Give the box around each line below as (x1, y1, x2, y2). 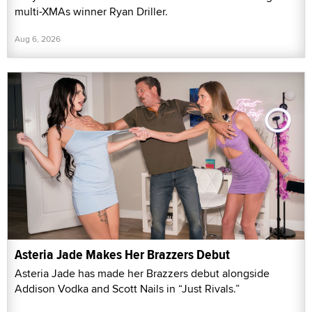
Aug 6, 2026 (15, 32, 61, 45)
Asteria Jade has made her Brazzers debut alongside (15, 265, 270, 281)
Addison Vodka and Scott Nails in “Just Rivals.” (15, 280, 240, 297)
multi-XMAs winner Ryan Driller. (15, 3, 168, 19)
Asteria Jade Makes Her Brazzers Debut (15, 244, 230, 265)
